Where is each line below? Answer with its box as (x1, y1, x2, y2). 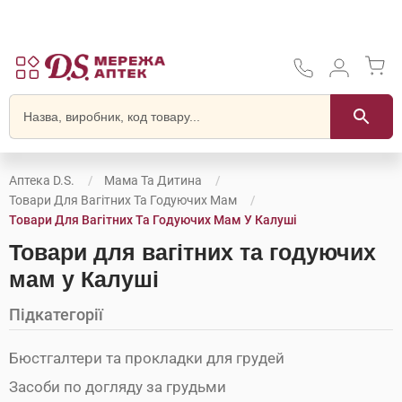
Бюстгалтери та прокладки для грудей (9, 349, 284, 367)
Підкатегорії (9, 305, 103, 324)
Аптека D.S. (9, 173, 74, 188)
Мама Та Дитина (104, 173, 202, 188)
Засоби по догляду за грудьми (9, 378, 226, 396)
